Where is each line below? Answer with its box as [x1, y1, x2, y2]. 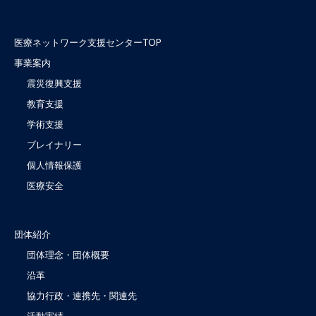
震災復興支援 [26, 78, 82, 89]
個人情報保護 [26, 159, 82, 171]
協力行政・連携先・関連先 [26, 290, 137, 301]
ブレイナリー [26, 139, 82, 150]
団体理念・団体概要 [26, 249, 109, 260]
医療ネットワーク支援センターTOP [14, 37, 162, 48]
